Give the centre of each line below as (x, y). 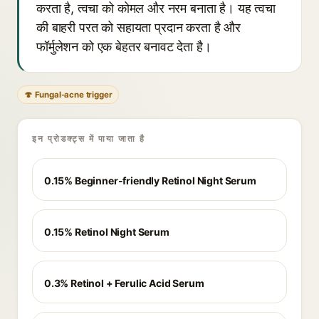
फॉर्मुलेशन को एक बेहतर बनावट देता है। (124, 47)
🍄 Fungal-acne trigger (68, 95)
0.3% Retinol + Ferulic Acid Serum (124, 283)
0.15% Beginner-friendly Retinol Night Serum (150, 181)
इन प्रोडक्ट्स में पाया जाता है (89, 138)
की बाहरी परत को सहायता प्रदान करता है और (138, 27)
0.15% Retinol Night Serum (107, 232)
